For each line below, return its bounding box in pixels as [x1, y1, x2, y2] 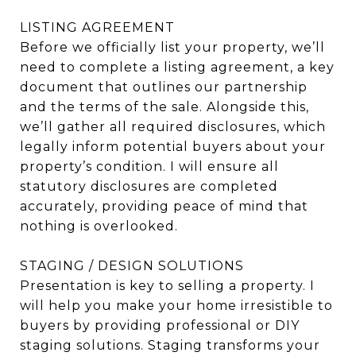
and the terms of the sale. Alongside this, [20, 99, 309, 114]
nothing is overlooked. [20, 218, 178, 234]
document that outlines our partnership [20, 79, 308, 95]
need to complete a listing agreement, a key [20, 59, 335, 75]
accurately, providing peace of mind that [20, 198, 308, 214]
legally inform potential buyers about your [20, 138, 326, 154]
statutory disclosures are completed [20, 178, 278, 194]
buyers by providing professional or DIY [20, 317, 300, 333]
